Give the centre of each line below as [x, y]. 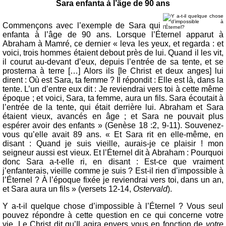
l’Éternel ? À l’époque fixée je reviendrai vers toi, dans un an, [113, 180]
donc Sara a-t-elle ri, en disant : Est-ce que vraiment [113, 162]
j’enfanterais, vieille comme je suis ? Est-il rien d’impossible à [113, 171]
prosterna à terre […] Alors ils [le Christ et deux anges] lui [113, 71]
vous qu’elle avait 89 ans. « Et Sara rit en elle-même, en [113, 134]
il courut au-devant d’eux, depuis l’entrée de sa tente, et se [113, 62]
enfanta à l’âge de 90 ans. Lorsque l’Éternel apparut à [113, 35]
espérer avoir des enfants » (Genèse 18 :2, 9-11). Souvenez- [113, 125]
